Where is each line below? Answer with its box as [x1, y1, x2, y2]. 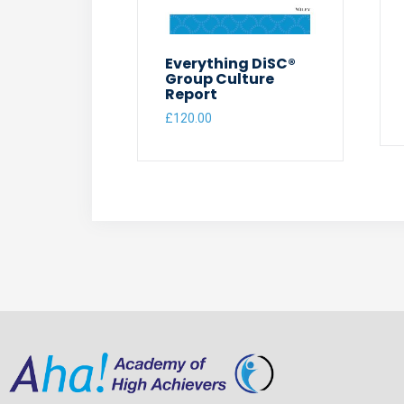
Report [165, 83, 217, 105]
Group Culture [165, 68, 274, 89]
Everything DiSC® [165, 52, 296, 74]
